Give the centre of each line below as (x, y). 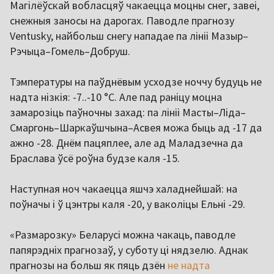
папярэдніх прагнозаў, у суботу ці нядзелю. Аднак (129, 250)
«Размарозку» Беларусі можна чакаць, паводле (123, 235)
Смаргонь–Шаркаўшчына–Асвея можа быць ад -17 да (136, 128)
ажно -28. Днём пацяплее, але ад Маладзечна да (126, 143)
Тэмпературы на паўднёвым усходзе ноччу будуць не (136, 82)
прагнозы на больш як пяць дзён (89, 265)
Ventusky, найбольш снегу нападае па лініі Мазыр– (129, 36)
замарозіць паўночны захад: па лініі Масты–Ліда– (128, 113)
